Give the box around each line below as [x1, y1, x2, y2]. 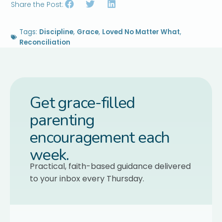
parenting [30, 109, 95, 131]
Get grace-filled [30, 92, 135, 113]
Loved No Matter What [102, 27, 180, 37]
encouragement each [30, 126, 170, 148]
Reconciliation [19, 37, 71, 47]
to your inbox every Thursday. [30, 172, 144, 184]
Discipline [39, 27, 74, 37]
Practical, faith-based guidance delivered [30, 160, 191, 172]
